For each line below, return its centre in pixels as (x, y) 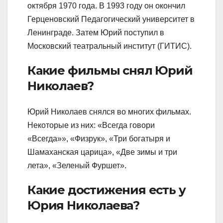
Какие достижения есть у (107, 190)
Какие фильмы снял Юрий (110, 71)
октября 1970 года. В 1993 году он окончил (106, 6)
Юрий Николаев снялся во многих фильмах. (109, 111)
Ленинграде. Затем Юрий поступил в (96, 33)
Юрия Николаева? (83, 205)
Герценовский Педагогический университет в (111, 19)
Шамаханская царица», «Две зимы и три (102, 152)
